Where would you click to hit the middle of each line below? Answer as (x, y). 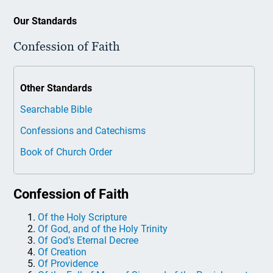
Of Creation (62, 252)
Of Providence (68, 264)
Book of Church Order (66, 152)
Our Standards (45, 21)
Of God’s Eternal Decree (88, 240)
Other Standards (56, 88)
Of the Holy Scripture (83, 217)
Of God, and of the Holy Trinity (103, 229)
